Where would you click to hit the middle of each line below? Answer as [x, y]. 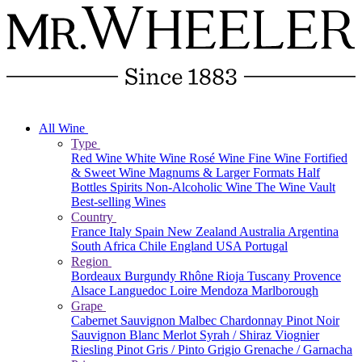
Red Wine [98, 158]
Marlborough [285, 291]
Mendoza [226, 291]
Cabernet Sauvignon [125, 321]
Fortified [326, 158]
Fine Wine [276, 158]
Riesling [94, 350]
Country [94, 217]
